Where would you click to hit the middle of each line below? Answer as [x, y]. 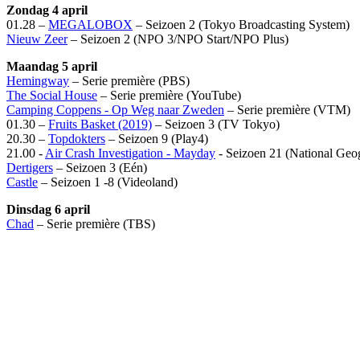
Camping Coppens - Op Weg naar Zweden [115, 109]
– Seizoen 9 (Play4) [157, 138]
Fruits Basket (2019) [100, 124]
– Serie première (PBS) [129, 80]
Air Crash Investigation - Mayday [130, 153]
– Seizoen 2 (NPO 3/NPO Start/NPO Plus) [178, 39]
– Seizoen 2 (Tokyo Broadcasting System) [241, 24]
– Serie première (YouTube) [169, 95]
